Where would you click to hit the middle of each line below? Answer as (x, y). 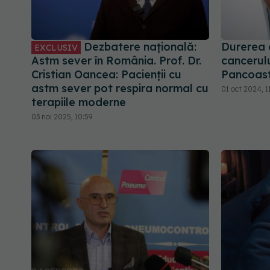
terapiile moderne (79, 102)
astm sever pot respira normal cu (120, 88)
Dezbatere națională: (139, 46)
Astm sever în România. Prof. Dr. (116, 60)
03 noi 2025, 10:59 (62, 116)
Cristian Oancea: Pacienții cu (106, 74)
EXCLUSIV (56, 47)
